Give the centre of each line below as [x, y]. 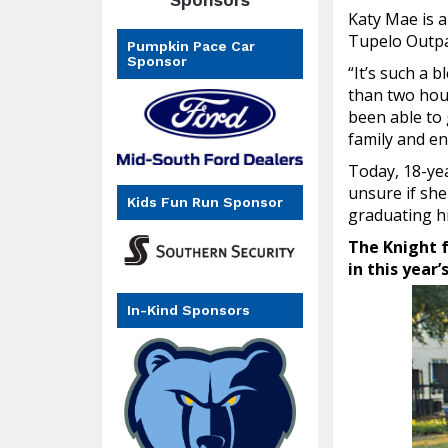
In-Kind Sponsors [188, 310]
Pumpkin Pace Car [191, 46]
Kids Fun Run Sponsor [205, 201]
